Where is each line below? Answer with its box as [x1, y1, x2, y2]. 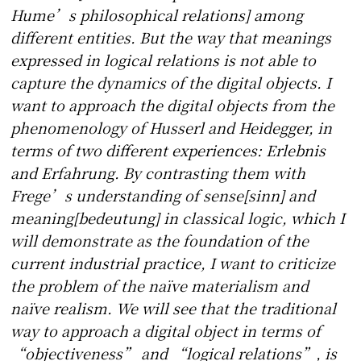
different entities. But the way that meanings [10, 27, 332, 48]
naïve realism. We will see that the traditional [10, 297, 337, 319]
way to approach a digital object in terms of [10, 320, 322, 342]
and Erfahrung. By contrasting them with [10, 162, 306, 184]
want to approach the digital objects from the [10, 94, 335, 116]
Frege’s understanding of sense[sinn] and [10, 185, 316, 206]
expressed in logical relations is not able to [10, 49, 317, 71]
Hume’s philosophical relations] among [10, 4, 304, 26]
